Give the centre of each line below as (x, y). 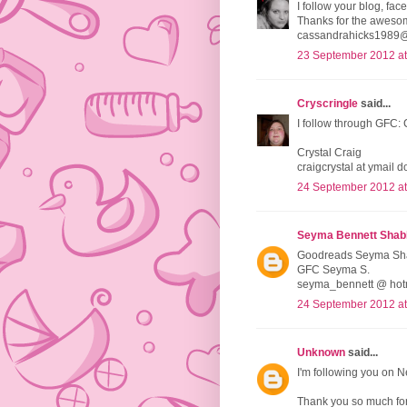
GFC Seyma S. (333, 270)
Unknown (321, 353)
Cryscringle (328, 104)
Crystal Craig (329, 153)
